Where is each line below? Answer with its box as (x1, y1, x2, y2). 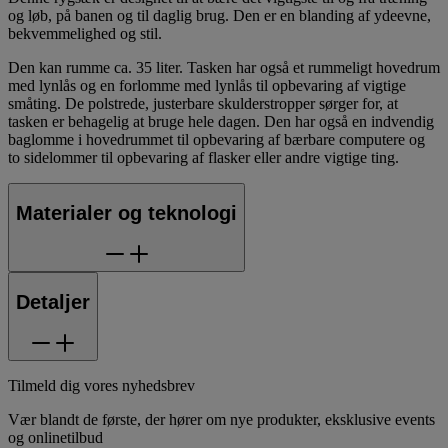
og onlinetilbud (8, 428, 103, 446)
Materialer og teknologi (16, 202, 237, 225)
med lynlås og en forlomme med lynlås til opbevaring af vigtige (8, 76, 406, 94)
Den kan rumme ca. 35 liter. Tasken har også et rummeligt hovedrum (8, 58, 440, 76)
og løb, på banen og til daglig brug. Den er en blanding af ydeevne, (8, 6, 431, 24)
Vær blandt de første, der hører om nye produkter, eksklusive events (8, 410, 435, 428)
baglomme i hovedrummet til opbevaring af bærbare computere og (8, 130, 425, 148)
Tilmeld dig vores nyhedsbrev (8, 376, 195, 394)
